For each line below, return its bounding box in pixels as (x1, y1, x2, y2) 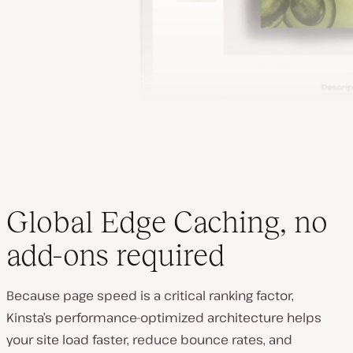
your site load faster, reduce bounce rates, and (6, 331, 292, 349)
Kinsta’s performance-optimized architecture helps (6, 309, 321, 327)
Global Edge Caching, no (6, 205, 328, 240)
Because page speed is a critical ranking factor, (6, 287, 294, 305)
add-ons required (6, 238, 225, 273)
